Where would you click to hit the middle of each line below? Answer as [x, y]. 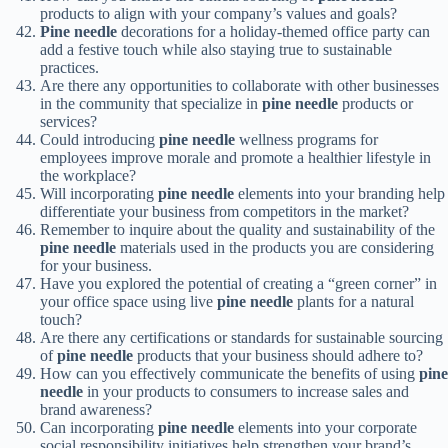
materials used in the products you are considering [275, 248]
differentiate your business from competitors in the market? [224, 212]
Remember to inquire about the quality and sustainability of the [237, 230]
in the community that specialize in [151, 104]
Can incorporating [99, 428]
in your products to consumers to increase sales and [246, 392]
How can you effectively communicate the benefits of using [229, 374]
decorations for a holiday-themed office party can [273, 32]
